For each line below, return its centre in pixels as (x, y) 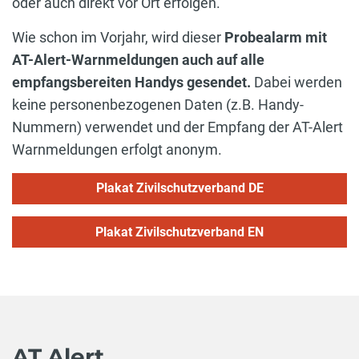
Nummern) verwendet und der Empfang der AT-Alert (177, 127)
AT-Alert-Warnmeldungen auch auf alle (138, 59)
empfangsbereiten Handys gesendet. (131, 82)
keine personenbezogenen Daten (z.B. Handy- (158, 104)
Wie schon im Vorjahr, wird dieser (117, 37)
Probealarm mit (274, 37)
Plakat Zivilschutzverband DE (179, 188)
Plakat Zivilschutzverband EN (179, 232)
